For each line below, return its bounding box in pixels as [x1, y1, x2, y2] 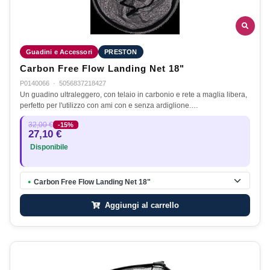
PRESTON [104, 48, 137, 55]
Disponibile [28, 143, 68, 151]
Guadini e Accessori [26, 48, 93, 55]
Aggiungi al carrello [102, 200, 179, 210]
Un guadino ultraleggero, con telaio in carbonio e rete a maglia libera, [20, 90, 247, 99]
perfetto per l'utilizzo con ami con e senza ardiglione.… [20, 101, 198, 110]
